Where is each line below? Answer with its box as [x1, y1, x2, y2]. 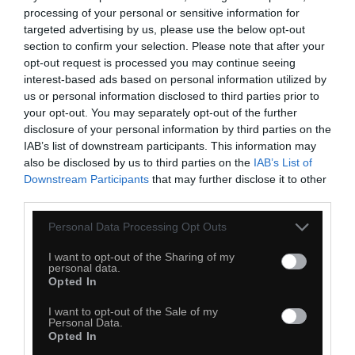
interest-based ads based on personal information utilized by [24, 72, 326, 86]
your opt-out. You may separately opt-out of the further [24, 105, 297, 119]
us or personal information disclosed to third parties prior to [24, 89, 319, 102]
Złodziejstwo [141, 246, 214, 262]
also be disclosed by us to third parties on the [24, 155, 254, 169]
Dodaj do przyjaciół [143, 183, 226, 195]
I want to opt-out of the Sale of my [48, 304, 218, 318]
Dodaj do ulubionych [48, 183, 137, 195]
